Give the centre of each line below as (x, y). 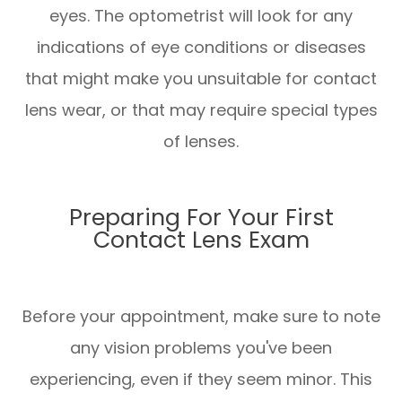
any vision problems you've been (201, 348)
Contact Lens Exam (201, 240)
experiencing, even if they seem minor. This (201, 380)
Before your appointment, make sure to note (201, 317)
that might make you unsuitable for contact (201, 79)
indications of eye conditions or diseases (201, 48)
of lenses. (201, 142)
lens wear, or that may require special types (201, 110)
